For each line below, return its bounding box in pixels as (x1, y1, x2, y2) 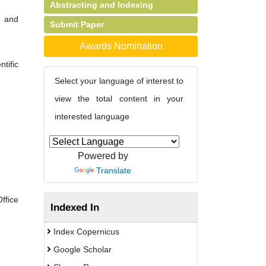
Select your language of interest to (55, 76, 183, 85)
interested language (55, 112, 129, 121)
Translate (96, 166, 131, 175)
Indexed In (50, 201, 99, 213)
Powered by (77, 151, 128, 161)
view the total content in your (55, 94, 183, 103)
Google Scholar (51, 245, 112, 254)
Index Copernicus (51, 227, 119, 236)
